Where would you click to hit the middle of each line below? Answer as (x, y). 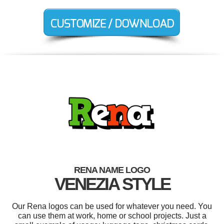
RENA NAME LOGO (112, 170)
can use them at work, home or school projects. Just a (112, 216)
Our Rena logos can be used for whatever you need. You (112, 206)
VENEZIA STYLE (112, 184)
